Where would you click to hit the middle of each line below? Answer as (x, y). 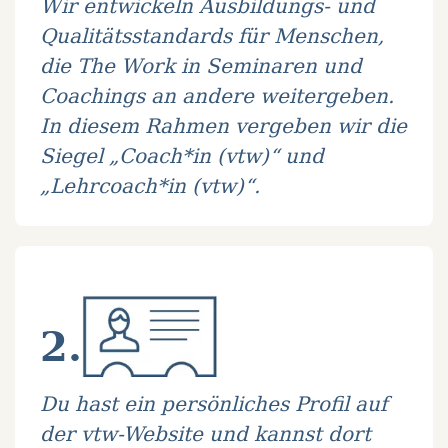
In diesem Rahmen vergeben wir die (223, 126)
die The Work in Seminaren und (201, 66)
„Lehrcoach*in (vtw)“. (150, 186)
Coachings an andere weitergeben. (217, 96)
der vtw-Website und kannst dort (205, 434)
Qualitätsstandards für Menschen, (212, 36)
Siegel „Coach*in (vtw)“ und (182, 156)
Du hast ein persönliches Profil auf (213, 404)
